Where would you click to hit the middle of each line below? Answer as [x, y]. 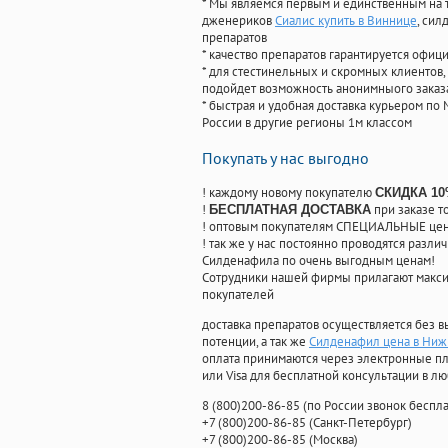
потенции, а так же [255, 342]
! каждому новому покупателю [288, 193]
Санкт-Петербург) [362, 423]
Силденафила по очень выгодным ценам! [318, 261]
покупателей [238, 295]
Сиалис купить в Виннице [346, 21]
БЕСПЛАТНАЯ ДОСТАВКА [290, 210]
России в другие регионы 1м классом [307, 123]
